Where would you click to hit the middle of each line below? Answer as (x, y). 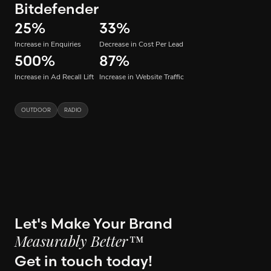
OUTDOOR (36, 110)
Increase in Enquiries (48, 45)
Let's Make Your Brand (93, 224)
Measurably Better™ (79, 243)
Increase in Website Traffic (142, 78)
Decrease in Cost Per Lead (141, 45)
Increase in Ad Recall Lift (54, 78)
